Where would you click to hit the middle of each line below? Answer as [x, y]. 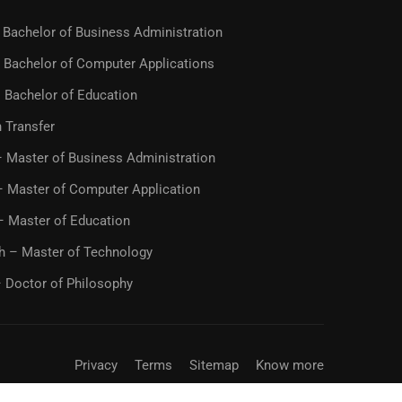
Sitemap [214, 365]
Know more [290, 365]
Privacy [96, 365]
